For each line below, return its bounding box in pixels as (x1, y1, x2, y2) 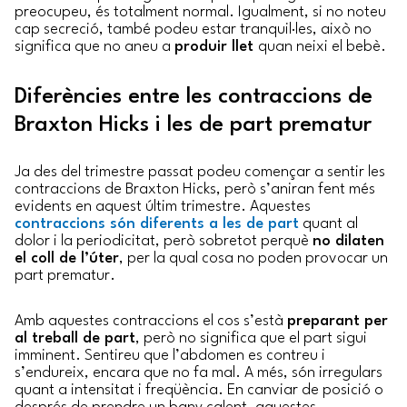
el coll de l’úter (15, 251, 119, 267)
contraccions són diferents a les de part (15, 216, 299, 233)
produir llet (174, 39, 258, 55)
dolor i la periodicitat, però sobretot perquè (15, 233, 313, 250)
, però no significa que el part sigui (135, 330, 367, 346)
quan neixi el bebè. (258, 39, 386, 55)
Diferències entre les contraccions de (15, 86, 372, 109)
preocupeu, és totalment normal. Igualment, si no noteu (15, 5, 386, 21)
